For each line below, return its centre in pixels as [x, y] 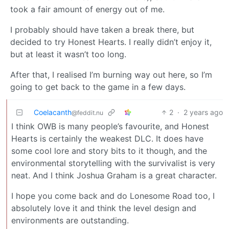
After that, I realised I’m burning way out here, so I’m [111, 74]
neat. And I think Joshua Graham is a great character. [114, 175]
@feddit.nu [87, 112]
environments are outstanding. [70, 220]
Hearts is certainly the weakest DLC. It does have [107, 138]
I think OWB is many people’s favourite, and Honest [110, 126]
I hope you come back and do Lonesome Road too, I [113, 196]
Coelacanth [53, 112]
